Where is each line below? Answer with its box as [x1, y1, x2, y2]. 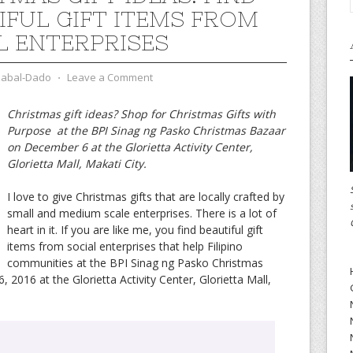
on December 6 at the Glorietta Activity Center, [7, 139, 253, 154]
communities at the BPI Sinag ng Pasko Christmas [7, 255, 263, 270]
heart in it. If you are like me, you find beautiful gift [7, 221, 263, 237]
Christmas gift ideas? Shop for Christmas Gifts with [7, 106, 276, 121]
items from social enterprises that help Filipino [7, 238, 243, 254]
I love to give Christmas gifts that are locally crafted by [7, 188, 284, 204]
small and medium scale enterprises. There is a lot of [7, 205, 277, 221]
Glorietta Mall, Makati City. [7, 155, 147, 171]
